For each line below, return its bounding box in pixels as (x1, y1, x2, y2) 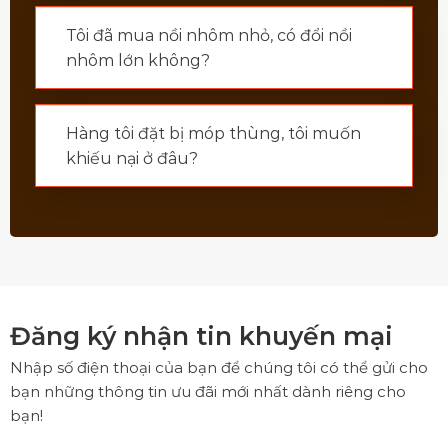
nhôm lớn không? (65, 51, 210, 71)
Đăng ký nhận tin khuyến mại (9, 321, 393, 352)
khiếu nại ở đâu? (65, 149, 198, 169)
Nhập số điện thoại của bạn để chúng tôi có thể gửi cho (9, 358, 428, 378)
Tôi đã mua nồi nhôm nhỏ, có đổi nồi (65, 26, 352, 46)
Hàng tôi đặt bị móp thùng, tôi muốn (65, 124, 361, 144)
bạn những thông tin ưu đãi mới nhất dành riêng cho (9, 382, 406, 402)
